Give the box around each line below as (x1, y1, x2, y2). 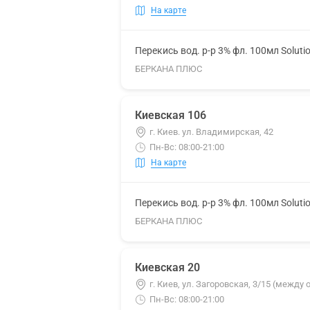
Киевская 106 (135, 109, 206, 122)
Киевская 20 (135, 261, 200, 274)
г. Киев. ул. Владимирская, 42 (149, 127, 273, 137)
